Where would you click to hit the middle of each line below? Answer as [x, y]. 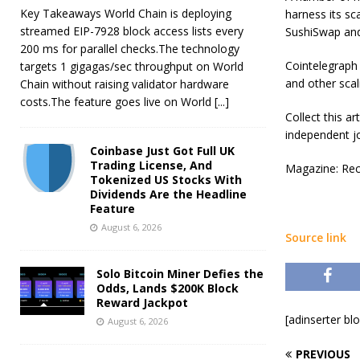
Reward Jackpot [142, 302]
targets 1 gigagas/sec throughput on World [132, 66]
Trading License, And [151, 165]
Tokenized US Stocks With [166, 179]
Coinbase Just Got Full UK [162, 150]
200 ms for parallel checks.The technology [130, 48]
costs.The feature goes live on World [117, 101]
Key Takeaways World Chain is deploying [126, 13]
